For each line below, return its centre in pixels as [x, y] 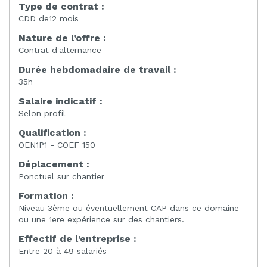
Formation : [46, 195]
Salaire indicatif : [60, 101]
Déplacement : [54, 164]
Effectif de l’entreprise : [77, 238]
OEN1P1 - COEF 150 [57, 145]
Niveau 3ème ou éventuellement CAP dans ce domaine [129, 208]
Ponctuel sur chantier [61, 176]
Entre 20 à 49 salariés [63, 251]
